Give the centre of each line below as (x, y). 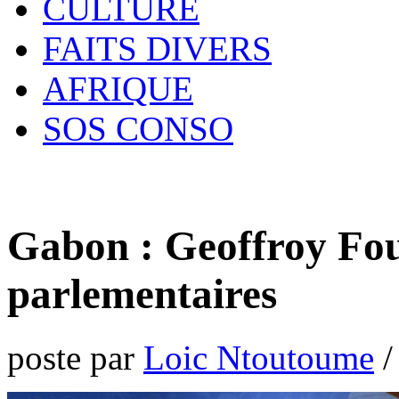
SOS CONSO (138, 129)
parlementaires (142, 294)
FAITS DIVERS (157, 49)
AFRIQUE (118, 89)
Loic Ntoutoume (259, 357)
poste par (75, 357)
